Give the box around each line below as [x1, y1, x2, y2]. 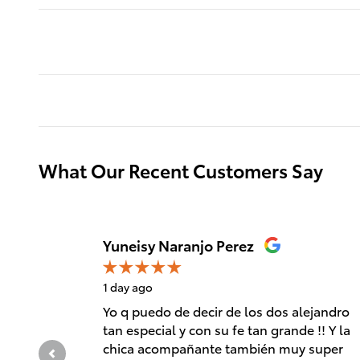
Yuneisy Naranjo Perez [103, 234, 254, 255]
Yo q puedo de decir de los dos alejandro [103, 301, 350, 320]
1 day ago [103, 278, 153, 295]
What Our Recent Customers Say [39, 156, 323, 183]
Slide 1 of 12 [76, 232, 156, 253]
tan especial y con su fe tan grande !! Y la [103, 319, 350, 338]
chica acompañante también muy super [103, 337, 343, 357]
